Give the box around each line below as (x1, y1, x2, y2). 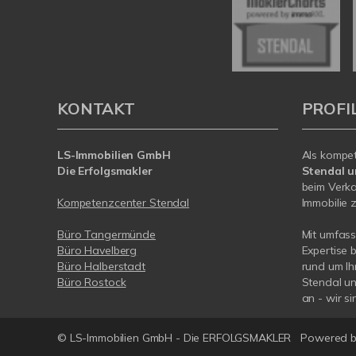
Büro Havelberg (57, 243, 137, 258)
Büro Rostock (57, 275, 126, 290)
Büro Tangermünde (57, 227, 156, 242)
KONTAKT (57, 99, 135, 119)
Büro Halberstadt (57, 259, 145, 274)
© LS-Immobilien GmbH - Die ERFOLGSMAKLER (57, 331, 292, 346)
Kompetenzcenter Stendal (57, 195, 190, 211)
